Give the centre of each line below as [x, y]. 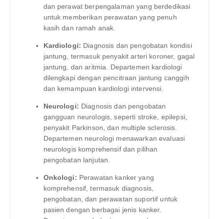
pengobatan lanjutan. [77, 160]
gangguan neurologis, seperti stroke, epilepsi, [115, 117]
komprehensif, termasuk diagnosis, [99, 188]
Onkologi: [60, 178]
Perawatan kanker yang [115, 178]
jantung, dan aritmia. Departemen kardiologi [113, 67]
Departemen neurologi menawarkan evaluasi [114, 139]
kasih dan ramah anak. [79, 28]
